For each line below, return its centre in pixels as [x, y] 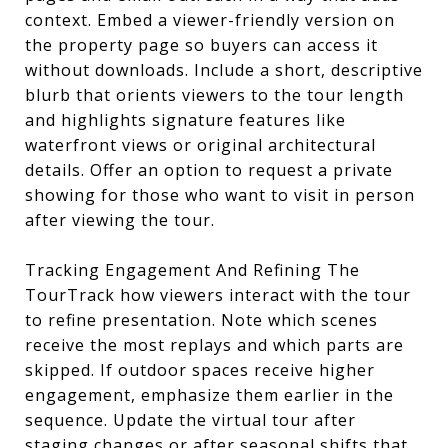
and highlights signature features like [185, 120]
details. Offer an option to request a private [209, 170]
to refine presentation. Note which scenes [201, 320]
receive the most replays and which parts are [214, 345]
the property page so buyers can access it [201, 45]
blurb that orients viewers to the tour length [214, 95]
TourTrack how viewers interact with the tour [218, 295]
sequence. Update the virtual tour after [190, 420]
